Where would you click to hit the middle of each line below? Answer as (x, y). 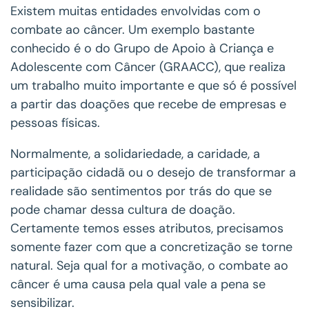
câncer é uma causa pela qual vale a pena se (138, 285)
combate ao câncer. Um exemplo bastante (132, 30)
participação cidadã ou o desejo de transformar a (153, 173)
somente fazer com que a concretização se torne (151, 247)
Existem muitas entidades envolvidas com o (136, 11)
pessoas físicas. (55, 123)
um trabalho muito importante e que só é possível (153, 86)
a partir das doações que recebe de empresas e (148, 104)
